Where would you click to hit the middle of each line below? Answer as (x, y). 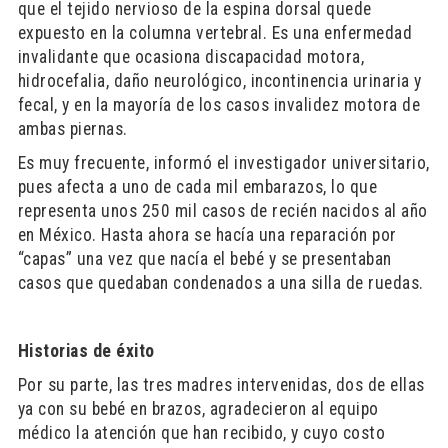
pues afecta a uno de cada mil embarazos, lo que (197, 187)
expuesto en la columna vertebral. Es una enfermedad (215, 33)
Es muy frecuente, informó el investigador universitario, (223, 163)
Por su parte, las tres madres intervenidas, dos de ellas (221, 385)
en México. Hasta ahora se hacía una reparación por (207, 235)
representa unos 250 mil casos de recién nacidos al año (222, 211)
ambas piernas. (72, 129)
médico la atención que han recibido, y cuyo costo (201, 433)
